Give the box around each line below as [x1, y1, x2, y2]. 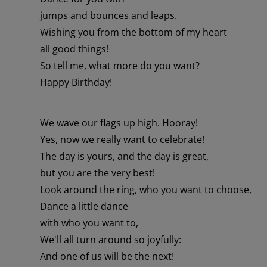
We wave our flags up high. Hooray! [40, 116, 198, 129]
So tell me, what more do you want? [40, 58, 200, 72]
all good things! [40, 42, 108, 55]
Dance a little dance [40, 199, 128, 213]
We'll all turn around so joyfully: [40, 232, 181, 246]
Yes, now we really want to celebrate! [40, 132, 204, 146]
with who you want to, [40, 216, 138, 229]
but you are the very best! [40, 166, 155, 179]
